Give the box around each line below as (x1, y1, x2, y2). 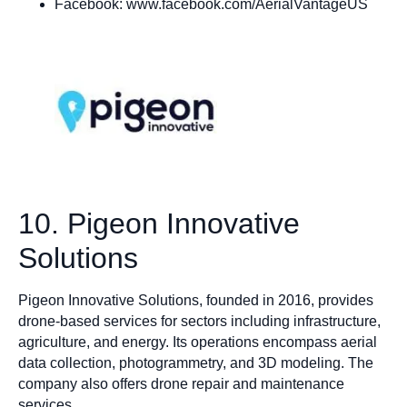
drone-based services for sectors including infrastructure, (18, 313, 381, 329)
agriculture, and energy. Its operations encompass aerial (18, 333, 377, 350)
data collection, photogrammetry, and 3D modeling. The (18, 354, 373, 371)
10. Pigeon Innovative (18, 206, 300, 240)
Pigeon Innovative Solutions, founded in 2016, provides (18, 292, 373, 308)
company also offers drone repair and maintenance (18, 375, 344, 392)
